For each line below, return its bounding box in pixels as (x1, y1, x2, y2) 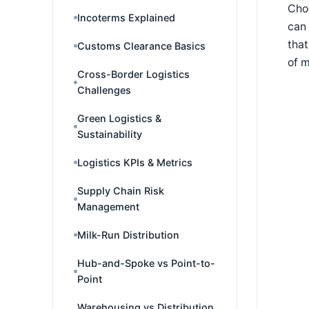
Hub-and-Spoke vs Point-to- (77, 257, 215, 269)
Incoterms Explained (77, 12, 175, 23)
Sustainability (77, 128, 142, 140)
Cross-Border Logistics (77, 68, 190, 80)
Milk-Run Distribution (77, 229, 179, 241)
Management (77, 201, 139, 212)
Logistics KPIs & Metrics (77, 157, 192, 168)
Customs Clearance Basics (77, 40, 206, 52)
